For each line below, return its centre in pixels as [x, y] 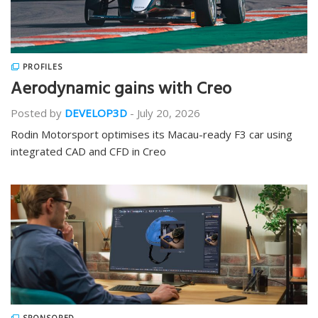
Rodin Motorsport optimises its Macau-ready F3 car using [152, 134]
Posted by [36, 113]
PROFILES [42, 67]
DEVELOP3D [96, 113]
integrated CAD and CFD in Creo [88, 151]
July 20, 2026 [169, 113]
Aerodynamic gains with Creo [121, 91]
